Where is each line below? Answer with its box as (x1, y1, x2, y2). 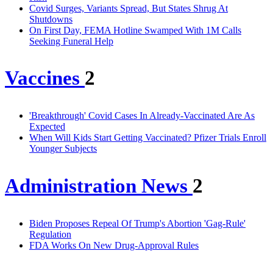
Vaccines (5, 67, 85, 90)
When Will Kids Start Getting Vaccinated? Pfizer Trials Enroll (29, 132, 266, 143)
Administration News (5, 175, 193, 197)
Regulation (29, 229, 71, 240)
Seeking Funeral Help (29, 35, 113, 46)
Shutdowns (29, 13, 73, 24)
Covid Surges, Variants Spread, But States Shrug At (29, 2, 228, 13)
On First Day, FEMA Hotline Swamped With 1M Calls (29, 24, 241, 35)
